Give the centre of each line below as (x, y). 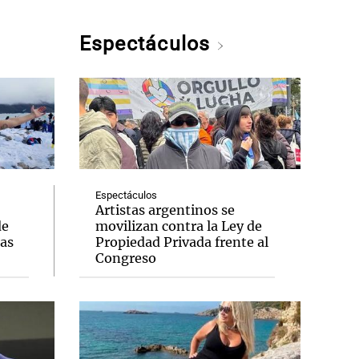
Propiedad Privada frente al (182, 242)
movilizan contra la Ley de (178, 226)
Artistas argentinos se (165, 210)
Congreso (125, 258)
